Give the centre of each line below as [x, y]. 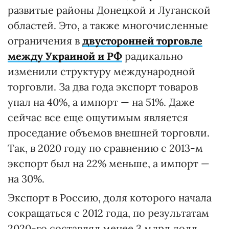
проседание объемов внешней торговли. [109, 132]
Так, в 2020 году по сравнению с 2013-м [105, 148]
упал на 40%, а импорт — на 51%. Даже [101, 102]
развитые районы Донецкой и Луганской [109, 10]
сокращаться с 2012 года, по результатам [108, 213]
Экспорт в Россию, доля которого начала [110, 197]
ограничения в [45, 40]
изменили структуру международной [101, 71]
